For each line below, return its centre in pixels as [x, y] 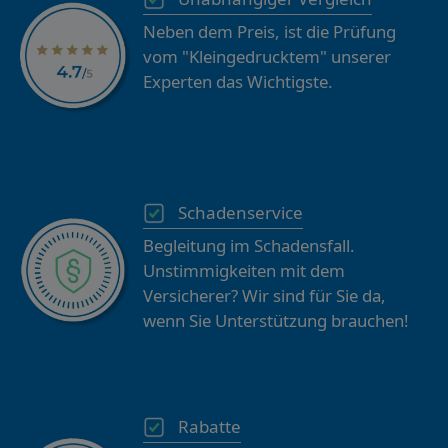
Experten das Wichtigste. [237, 82]
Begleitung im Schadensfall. [248, 246]
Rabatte [209, 427]
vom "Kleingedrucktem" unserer [266, 57]
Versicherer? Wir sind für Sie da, [264, 296]
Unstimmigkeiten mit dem [243, 271]
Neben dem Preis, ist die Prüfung [269, 32]
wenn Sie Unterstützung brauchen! [275, 321]
